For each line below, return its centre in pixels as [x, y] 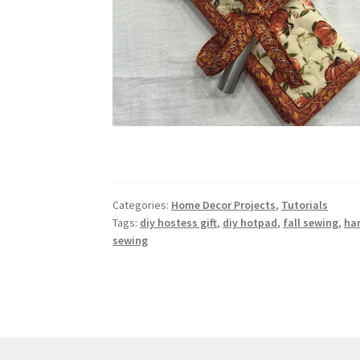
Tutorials [305, 205]
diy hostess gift [179, 223]
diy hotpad [250, 223]
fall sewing [311, 223]
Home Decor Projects [224, 205]
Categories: [142, 205]
